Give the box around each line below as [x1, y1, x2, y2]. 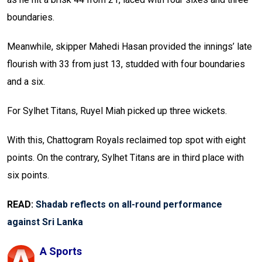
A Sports [40, 245, 82, 258]
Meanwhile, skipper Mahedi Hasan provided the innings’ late [7, 41, 252, 53]
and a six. [7, 76, 45, 88]
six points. [7, 170, 49, 181]
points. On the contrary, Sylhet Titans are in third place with [7, 152, 244, 164]
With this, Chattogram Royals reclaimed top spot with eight [7, 135, 246, 146]
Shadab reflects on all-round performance [36, 199, 222, 211]
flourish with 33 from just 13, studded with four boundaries [7, 58, 245, 70]
